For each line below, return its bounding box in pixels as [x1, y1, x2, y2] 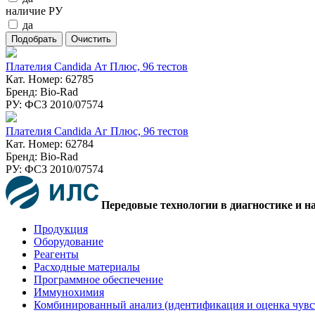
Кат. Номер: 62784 [6, 137, 94, 150]
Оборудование [34, 235, 103, 247]
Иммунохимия [34, 285, 104, 298]
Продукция [34, 222, 88, 235]
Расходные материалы [34, 260, 140, 273]
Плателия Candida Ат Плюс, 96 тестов [6, 60, 188, 72]
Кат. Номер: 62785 [6, 72, 94, 85]
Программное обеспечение [34, 273, 163, 285]
